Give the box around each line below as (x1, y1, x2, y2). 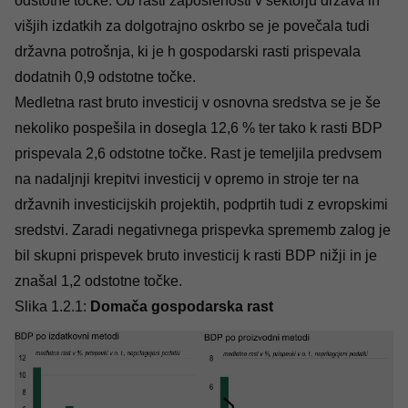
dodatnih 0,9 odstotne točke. (15, 69, 196, 86)
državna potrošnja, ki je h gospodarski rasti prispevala (15, 44, 361, 60)
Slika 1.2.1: (15, 299, 90, 315)
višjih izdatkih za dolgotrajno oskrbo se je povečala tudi (15, 18, 370, 35)
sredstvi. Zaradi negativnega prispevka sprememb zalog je (15, 222, 391, 239)
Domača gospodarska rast (90, 299, 273, 315)
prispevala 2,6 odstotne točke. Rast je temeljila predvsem (15, 146, 382, 162)
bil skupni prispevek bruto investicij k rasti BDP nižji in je (15, 248, 377, 264)
